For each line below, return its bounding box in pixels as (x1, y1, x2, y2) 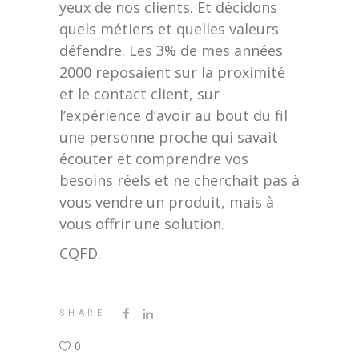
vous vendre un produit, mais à (59, 192, 274, 212)
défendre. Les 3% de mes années (59, 41, 283, 61)
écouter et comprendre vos (59, 149, 248, 169)
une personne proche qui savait (59, 127, 278, 147)
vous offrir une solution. (59, 214, 224, 234)
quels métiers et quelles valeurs (59, 19, 279, 39)
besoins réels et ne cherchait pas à (59, 171, 300, 191)
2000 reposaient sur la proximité (59, 63, 285, 83)
